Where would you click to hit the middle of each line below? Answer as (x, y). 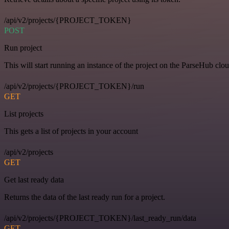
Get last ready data (34, 179)
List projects (24, 113)
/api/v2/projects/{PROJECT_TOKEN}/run (74, 86)
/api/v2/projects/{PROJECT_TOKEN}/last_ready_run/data (100, 218)
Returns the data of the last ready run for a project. (85, 197)
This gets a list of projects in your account (71, 131)
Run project (23, 48)
